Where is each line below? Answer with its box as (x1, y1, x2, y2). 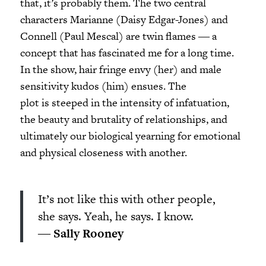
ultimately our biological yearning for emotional (20, 128, 240, 143)
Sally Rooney (53, 225, 123, 242)
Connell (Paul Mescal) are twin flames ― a (20, 28, 217, 43)
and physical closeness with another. (20, 145, 187, 160)
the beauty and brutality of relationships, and (20, 112, 227, 126)
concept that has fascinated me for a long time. (20, 45, 234, 60)
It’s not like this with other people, (37, 191, 216, 207)
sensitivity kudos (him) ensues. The (20, 78, 186, 93)
